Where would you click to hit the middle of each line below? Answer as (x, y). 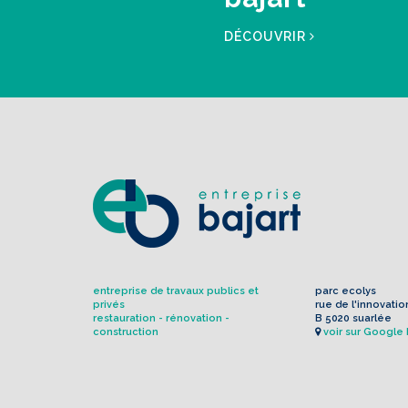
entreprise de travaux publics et (176, 291)
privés (109, 305)
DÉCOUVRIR (267, 36)
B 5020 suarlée (353, 318)
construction (126, 332)
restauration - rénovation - (161, 318)
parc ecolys (345, 291)
